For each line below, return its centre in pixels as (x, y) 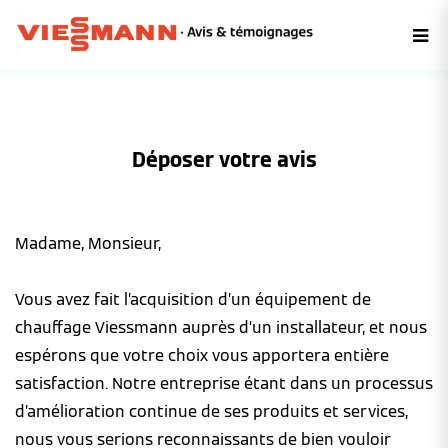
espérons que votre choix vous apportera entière (202, 355)
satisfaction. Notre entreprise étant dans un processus (224, 383)
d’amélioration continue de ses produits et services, (211, 411)
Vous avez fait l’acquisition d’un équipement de (193, 299)
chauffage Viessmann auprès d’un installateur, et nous (221, 327)
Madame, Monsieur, (88, 243)
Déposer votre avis (224, 160)
